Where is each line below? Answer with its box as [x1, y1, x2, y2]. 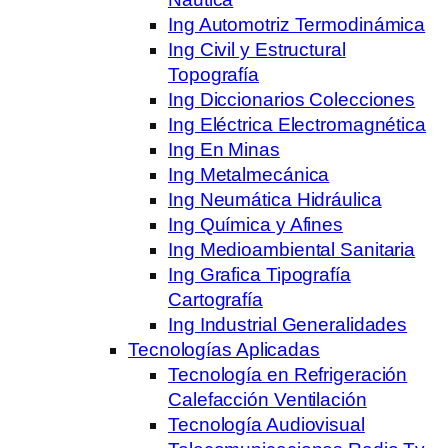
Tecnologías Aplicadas [128, 338, 320, 360]
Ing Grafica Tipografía [168, 263, 351, 285]
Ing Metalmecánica [168, 163, 330, 185]
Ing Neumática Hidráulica [168, 188, 382, 210]
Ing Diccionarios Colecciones [168, 88, 416, 110]
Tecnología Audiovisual [168, 413, 365, 435]
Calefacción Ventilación [168, 388, 367, 410]
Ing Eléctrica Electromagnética [168, 113, 426, 135]
